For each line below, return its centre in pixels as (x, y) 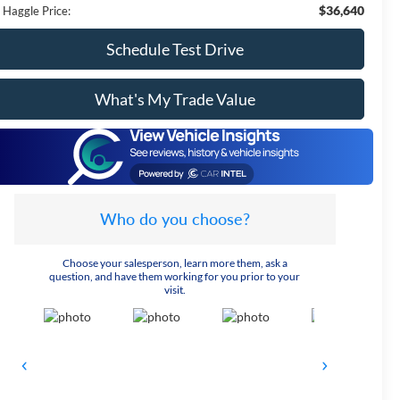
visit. (175, 289)
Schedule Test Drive (175, 49)
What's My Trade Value (175, 99)
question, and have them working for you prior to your (175, 276)
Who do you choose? (175, 218)
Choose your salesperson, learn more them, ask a (175, 262)
